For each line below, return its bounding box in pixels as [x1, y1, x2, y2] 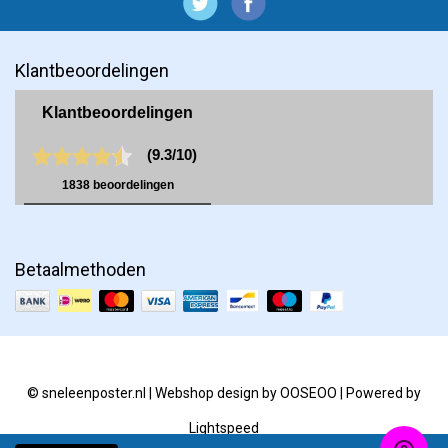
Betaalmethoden [15, 259, 146, 281]
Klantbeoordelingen [15, 60, 169, 82]
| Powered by [337, 384, 421, 401]
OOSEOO [280, 384, 337, 401]
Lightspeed [189, 419, 259, 436]
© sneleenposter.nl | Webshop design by [27, 384, 280, 401]
